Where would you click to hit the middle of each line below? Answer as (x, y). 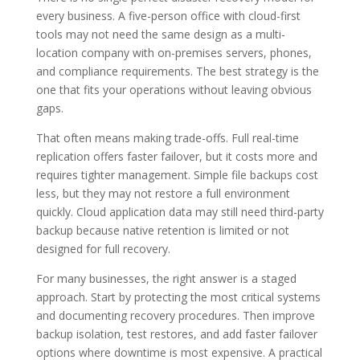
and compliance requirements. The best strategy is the (177, 71)
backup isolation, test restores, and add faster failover (176, 333)
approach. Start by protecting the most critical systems (178, 297)
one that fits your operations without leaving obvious (174, 89)
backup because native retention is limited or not (162, 230)
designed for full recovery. (103, 248)
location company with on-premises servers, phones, (174, 52)
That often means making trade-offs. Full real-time (167, 137)
